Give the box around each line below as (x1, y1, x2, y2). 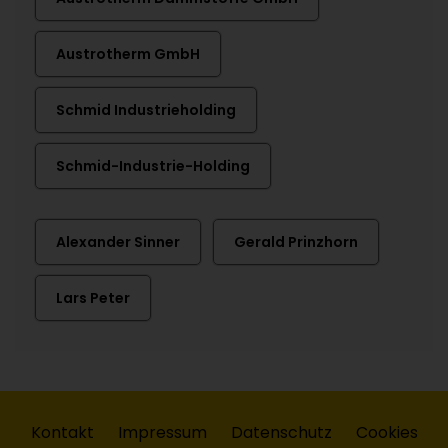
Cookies (355, 421, 418, 444)
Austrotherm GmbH (56, 44, 200, 64)
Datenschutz (230, 421, 332, 444)
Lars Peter (56, 288, 130, 308)
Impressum (117, 421, 207, 444)
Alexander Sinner (56, 232, 180, 252)
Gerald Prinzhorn (234, 232, 358, 252)
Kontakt (30, 421, 94, 444)
